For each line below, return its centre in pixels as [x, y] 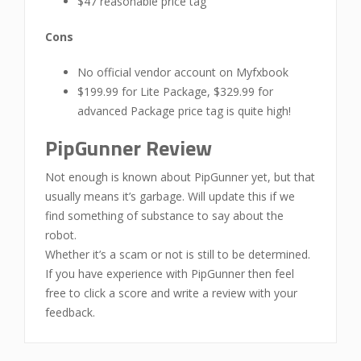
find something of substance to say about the [164, 215]
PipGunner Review [129, 147]
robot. [61, 234]
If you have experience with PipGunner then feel [170, 273]
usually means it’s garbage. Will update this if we [170, 196]
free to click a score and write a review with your [171, 293]
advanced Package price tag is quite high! [184, 110]
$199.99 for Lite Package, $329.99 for [175, 91]
